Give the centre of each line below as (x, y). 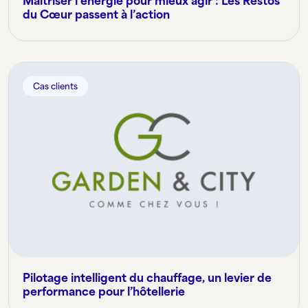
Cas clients (55, 87)
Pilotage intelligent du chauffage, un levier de (147, 278)
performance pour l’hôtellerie (104, 292)
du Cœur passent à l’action (96, 15)
